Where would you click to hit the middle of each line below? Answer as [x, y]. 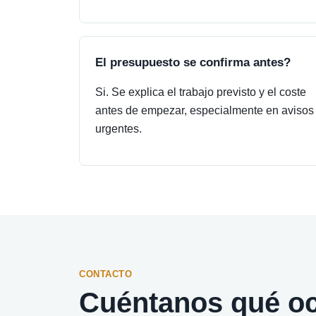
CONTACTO [106, 274]
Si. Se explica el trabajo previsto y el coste [201, 92]
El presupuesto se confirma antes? [193, 62]
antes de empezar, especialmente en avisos [205, 110]
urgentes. [119, 129]
